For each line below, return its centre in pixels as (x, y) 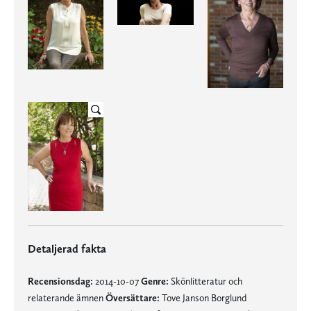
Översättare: (133, 297)
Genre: (155, 281)
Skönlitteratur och (205, 281)
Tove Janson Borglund (203, 297)
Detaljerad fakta (67, 249)
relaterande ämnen (67, 297)
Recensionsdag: (60, 281)
